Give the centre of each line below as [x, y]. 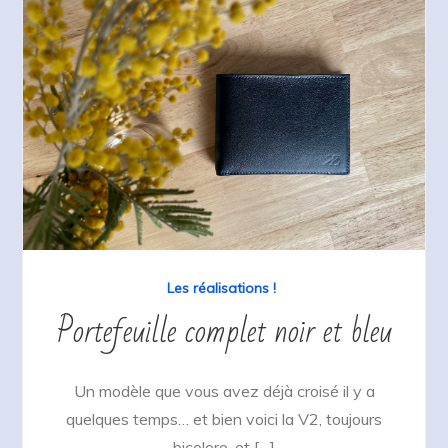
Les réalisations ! [221, 288]
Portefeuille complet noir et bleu [224, 332]
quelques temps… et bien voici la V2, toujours [224, 419]
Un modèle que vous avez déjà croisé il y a [224, 391]
